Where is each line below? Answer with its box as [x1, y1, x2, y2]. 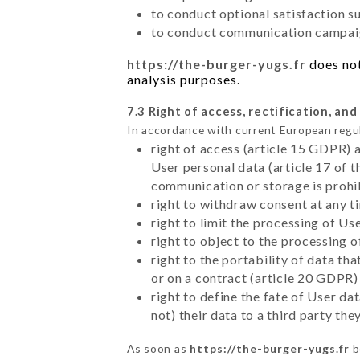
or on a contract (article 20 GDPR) [150, 269, 358, 285]
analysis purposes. [126, 71, 240, 87]
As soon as [126, 341, 190, 355]
